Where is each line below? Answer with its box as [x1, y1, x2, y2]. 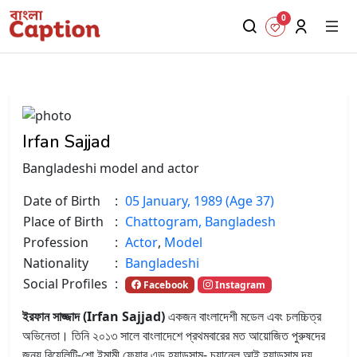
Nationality [23, 253, 88, 272]
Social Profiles [23, 274, 108, 292]
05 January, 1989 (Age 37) [125, 191, 274, 210]
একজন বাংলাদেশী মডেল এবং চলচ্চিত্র [165, 307, 321, 325]
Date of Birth [23, 191, 100, 210]
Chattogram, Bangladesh [125, 212, 276, 230]
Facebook [140, 277, 188, 292]
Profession [23, 233, 88, 251]
